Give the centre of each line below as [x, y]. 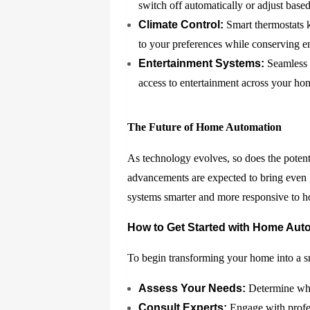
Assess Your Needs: [192, 289]
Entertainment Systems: [202, 64]
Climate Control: [181, 25]
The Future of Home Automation [205, 127]
